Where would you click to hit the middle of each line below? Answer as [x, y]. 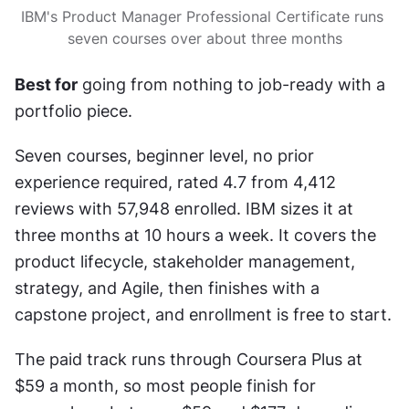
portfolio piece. [73, 110]
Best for [46, 84]
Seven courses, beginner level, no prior [164, 155]
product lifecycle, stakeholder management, [185, 261]
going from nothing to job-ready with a [231, 84]
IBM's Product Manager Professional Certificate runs [202, 16]
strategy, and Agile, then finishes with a [167, 288]
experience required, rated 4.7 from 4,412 [175, 182]
